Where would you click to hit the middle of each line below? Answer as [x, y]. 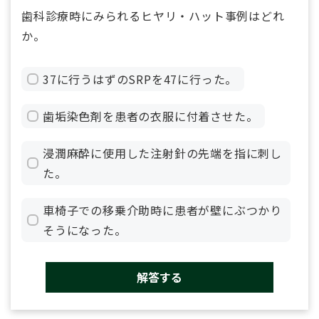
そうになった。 [85, 230]
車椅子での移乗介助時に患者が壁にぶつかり [163, 210]
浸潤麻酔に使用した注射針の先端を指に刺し [162, 153]
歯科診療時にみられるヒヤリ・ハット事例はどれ [153, 16]
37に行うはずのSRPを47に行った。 [140, 79]
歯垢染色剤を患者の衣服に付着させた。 [151, 116]
